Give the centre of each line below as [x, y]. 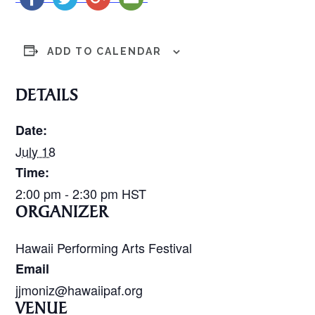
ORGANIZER [62, 213]
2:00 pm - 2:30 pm [69, 193]
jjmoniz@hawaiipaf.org [79, 289]
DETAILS [47, 97]
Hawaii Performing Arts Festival [104, 247]
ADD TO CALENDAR [105, 51]
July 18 [36, 151]
